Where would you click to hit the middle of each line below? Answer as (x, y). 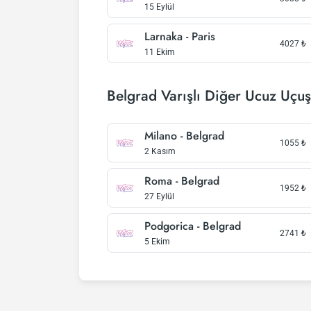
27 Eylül (159, 196)
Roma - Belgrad (182, 181)
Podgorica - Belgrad (193, 226)
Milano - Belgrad (184, 136)
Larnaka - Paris (180, 36)
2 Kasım (160, 151)
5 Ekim (157, 242)
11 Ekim (160, 52)
